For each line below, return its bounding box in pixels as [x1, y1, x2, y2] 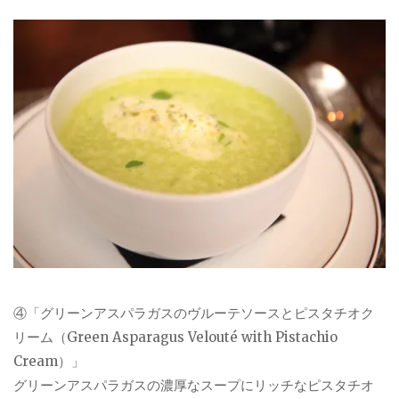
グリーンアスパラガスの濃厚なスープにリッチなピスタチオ [13, 377, 374, 395]
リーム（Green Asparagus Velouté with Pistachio [13, 329, 338, 346]
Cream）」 [13, 353, 85, 370]
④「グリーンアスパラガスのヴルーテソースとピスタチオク [13, 305, 374, 322]
